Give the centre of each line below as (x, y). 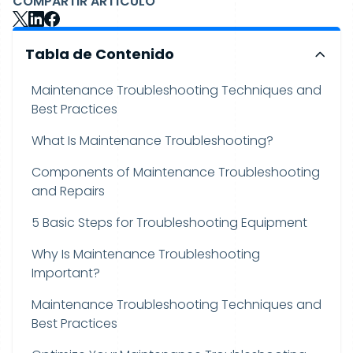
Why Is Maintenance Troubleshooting (146, 255)
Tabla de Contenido (100, 54)
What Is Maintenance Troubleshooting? (152, 141)
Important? (66, 273)
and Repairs (68, 191)
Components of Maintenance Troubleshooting (176, 173)
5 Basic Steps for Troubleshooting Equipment (169, 223)
